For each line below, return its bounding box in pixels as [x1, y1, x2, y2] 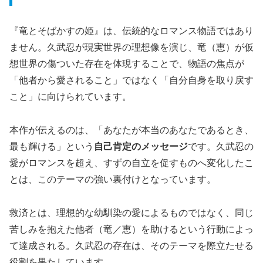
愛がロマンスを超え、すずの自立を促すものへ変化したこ [9, 157, 254, 168]
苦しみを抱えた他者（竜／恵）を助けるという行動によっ [9, 224, 254, 234]
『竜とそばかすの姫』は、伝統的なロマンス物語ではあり [9, 26, 254, 36]
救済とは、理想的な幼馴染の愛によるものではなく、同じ [9, 207, 254, 218]
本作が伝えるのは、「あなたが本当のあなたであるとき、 [9, 124, 254, 135]
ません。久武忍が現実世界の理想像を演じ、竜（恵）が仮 [9, 42, 254, 53]
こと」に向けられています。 [9, 92, 131, 102]
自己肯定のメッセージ [94, 141, 188, 151]
